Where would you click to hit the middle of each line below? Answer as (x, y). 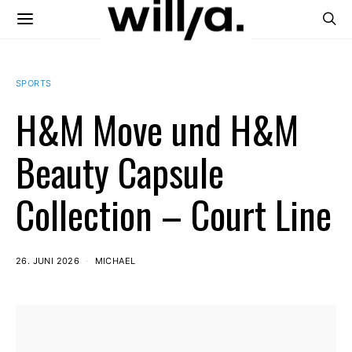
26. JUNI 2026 (48, 261)
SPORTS (34, 83)
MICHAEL (115, 261)
